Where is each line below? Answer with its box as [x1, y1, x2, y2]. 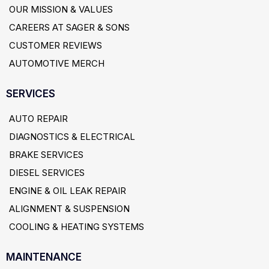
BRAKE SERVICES [9, 149, 83, 160]
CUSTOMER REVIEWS [9, 40, 102, 51]
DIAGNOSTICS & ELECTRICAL [9, 131, 135, 142]
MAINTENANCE [6, 251, 82, 263]
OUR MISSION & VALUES [9, 4, 113, 15]
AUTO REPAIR [9, 113, 68, 124]
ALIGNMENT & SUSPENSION [9, 203, 130, 214]
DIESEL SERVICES [9, 167, 85, 178]
